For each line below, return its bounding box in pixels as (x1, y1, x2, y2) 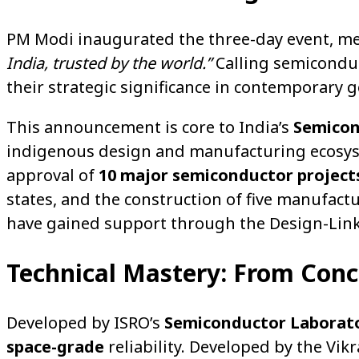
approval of (6, 163, 99, 186)
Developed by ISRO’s (6, 312, 164, 334)
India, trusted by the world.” (6, 51, 212, 74)
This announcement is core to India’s (6, 115, 293, 138)
